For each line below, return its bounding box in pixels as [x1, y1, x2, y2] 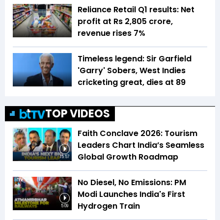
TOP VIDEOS [45, 106, 110, 122]
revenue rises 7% [78, 27, 145, 39]
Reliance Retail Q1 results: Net [78, 4, 194, 16]
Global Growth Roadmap [78, 151, 178, 163]
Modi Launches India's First [78, 189, 185, 200]
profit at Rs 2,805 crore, [78, 16, 173, 27]
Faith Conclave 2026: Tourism [78, 128, 197, 139]
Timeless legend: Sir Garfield [78, 53, 192, 65]
